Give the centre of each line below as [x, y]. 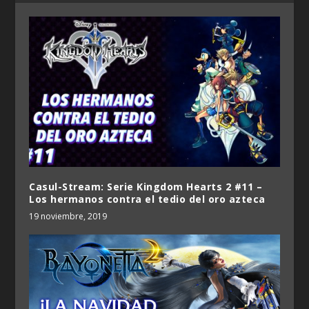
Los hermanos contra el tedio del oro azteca [147, 199]
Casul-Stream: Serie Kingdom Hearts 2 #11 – [146, 186]
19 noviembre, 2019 [68, 216]
